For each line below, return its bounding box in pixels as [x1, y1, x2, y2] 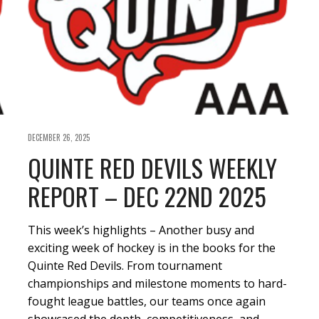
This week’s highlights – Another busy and [28, 222, 254, 239]
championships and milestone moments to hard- [28, 276, 287, 292]
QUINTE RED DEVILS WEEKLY [28, 150, 277, 187]
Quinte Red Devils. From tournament [28, 258, 222, 274]
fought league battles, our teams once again [28, 293, 266, 310]
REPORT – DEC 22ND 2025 [28, 178, 266, 215]
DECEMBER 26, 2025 [28, 132, 90, 144]
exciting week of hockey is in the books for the [28, 240, 276, 256]
